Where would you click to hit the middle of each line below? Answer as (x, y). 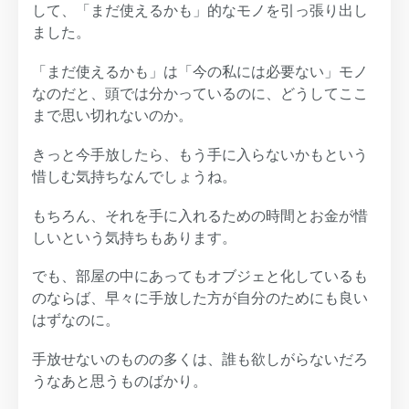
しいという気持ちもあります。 (134, 237)
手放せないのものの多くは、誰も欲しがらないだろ (200, 360)
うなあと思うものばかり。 (120, 382)
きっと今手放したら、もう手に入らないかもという (200, 154)
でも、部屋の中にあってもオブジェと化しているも (200, 277)
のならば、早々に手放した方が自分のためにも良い (200, 299)
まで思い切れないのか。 (112, 115)
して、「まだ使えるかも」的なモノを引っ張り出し (200, 10)
